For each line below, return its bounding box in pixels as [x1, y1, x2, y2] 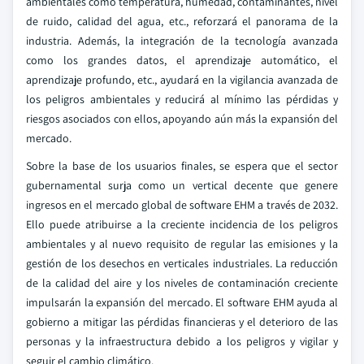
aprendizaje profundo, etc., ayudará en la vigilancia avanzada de [26, 72, 338, 87]
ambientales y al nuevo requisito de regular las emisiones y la [26, 236, 338, 251]
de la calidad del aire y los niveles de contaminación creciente [26, 275, 338, 290]
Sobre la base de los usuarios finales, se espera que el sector [26, 158, 338, 173]
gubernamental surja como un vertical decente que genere [26, 178, 338, 193]
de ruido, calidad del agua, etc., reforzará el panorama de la [26, 14, 338, 28]
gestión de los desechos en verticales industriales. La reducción [26, 256, 338, 271]
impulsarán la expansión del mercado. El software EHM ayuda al [26, 295, 338, 310]
